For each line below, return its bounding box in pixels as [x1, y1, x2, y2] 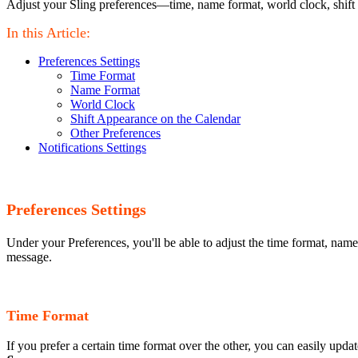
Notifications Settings [38, 141, 146, 155]
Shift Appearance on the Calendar [70, 112, 241, 126]
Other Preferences [70, 126, 161, 141]
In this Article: [6, 25, 90, 42]
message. [6, 249, 52, 264]
